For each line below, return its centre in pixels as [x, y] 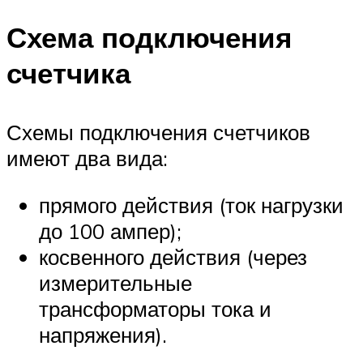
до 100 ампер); [110, 231]
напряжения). [103, 334]
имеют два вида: [87, 158]
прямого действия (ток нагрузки [191, 205]
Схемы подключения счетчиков [158, 132]
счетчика [68, 73]
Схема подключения [149, 37]
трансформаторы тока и [155, 308]
